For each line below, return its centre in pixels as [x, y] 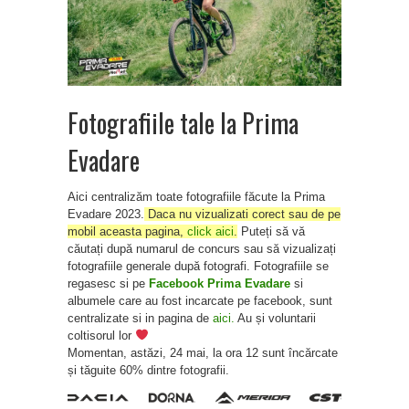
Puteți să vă [271, 231]
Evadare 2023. [106, 214]
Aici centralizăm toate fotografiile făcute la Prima [196, 196]
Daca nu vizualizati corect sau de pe [242, 214]
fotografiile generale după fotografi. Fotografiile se [198, 266]
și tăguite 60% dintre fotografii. [148, 370]
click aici [210, 231]
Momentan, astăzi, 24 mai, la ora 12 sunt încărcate [203, 352]
